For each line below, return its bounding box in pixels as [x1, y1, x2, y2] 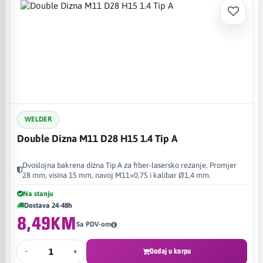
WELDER [25, 115, 52, 123]
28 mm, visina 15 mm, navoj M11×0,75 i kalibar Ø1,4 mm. [22, 170, 211, 180]
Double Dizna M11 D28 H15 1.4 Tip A [17, 132, 177, 144]
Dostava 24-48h [24, 201, 72, 210]
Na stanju [23, 189, 53, 198]
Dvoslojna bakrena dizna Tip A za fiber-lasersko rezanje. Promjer [22, 160, 237, 170]
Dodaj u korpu [150, 247, 191, 255]
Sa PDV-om [76, 220, 111, 228]
